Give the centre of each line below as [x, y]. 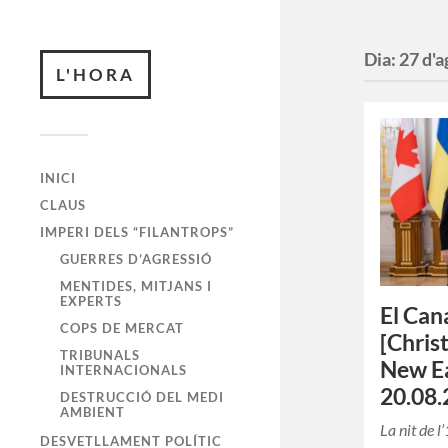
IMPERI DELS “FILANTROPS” [137, 232]
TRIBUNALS [100, 355]
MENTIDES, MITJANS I [136, 286]
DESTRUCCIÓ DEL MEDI [142, 397]
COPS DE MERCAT [122, 328]
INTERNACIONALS [123, 370]
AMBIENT [92, 412]
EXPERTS [91, 301]
